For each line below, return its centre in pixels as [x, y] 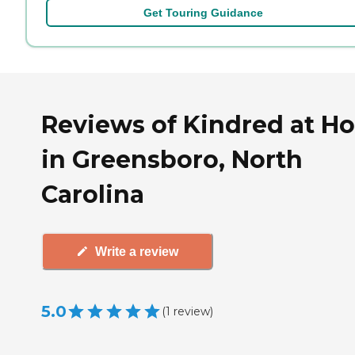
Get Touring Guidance [203, 12]
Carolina [93, 195]
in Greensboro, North [172, 160]
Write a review [137, 251]
